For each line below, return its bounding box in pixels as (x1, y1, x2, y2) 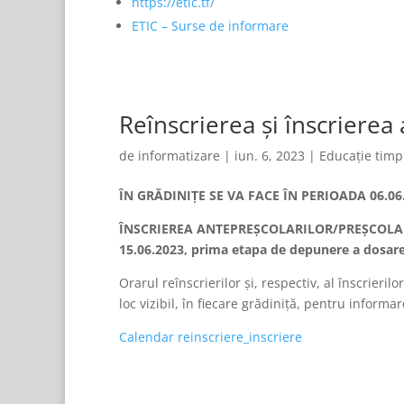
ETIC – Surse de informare (132, 17, 289, 34)
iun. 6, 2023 (234, 147, 305, 164)
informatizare (138, 147, 220, 164)
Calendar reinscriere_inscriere (119, 328, 302, 345)
